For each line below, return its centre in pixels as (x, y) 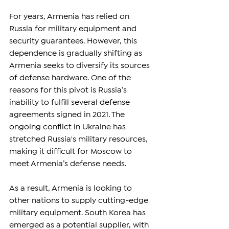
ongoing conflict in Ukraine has (68, 127)
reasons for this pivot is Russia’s (69, 90)
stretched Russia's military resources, (79, 139)
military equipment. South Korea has (78, 213)
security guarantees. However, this (74, 41)
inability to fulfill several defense (71, 102)
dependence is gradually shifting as (77, 53)
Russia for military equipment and (74, 29)
